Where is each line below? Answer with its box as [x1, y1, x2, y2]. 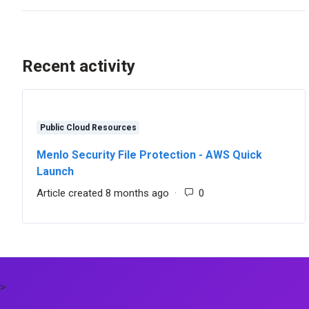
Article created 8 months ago [37, 187, 169, 199]
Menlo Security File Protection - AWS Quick [37, 148, 262, 161]
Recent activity [22, 57, 135, 76]
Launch [37, 165, 74, 178]
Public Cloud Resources [39, 123, 137, 132]
